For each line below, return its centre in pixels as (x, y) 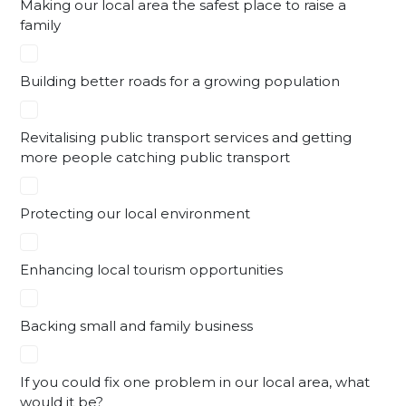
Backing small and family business (136, 325)
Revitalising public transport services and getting (186, 137)
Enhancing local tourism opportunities (151, 269)
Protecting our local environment (135, 213)
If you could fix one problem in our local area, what (195, 382)
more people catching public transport (155, 157)
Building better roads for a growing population (180, 81)
